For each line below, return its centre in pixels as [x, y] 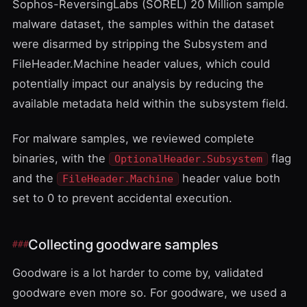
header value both [230, 178]
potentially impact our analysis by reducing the [138, 84]
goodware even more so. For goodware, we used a [149, 293]
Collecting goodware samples [124, 245]
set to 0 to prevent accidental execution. [122, 198]
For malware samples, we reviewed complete [133, 138]
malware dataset [57, 24]
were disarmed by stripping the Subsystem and [140, 44]
